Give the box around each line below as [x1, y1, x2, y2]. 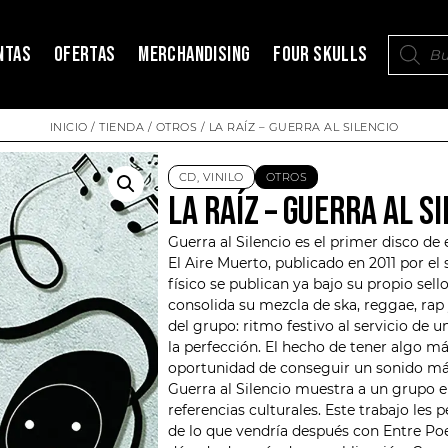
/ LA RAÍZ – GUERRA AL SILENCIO [197, 120, 399, 135]
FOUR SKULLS [273, 44, 368, 66]
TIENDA [99, 120, 144, 135]
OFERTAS [53, 44, 116, 66]
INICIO [49, 120, 88, 135]
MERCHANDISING [138, 44, 251, 66]
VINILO [202, 170, 244, 185]
